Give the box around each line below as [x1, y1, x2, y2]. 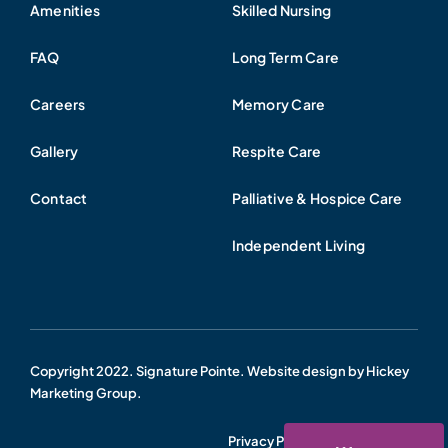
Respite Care [231, 141, 322, 160]
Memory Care [231, 94, 326, 113]
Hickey [365, 362, 409, 379]
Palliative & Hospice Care [231, 188, 403, 207]
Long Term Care [231, 47, 340, 66]
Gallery [29, 141, 79, 160]
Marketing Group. [29, 384, 142, 401]
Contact [29, 188, 88, 207]
